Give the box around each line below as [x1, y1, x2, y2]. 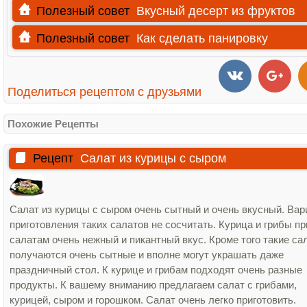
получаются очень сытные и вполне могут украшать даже [10, 249, 284, 260]
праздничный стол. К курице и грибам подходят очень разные [10, 264, 302, 275]
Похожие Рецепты [8, 118, 99, 130]
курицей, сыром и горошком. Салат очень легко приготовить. [10, 294, 296, 306]
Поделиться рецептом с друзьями [8, 85, 201, 99]
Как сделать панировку [136, 32, 268, 45]
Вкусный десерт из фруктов [136, 4, 295, 18]
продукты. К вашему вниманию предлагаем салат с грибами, [10, 279, 297, 291]
